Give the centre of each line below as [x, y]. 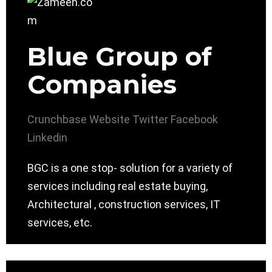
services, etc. [60, 223]
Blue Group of [120, 57]
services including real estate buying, [117, 186]
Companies [102, 85]
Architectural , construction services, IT [124, 205]
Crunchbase [57, 120]
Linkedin [47, 138]
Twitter [150, 120]
